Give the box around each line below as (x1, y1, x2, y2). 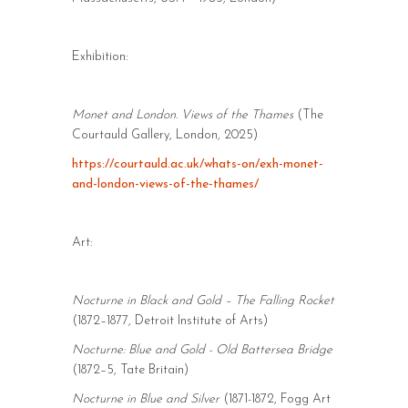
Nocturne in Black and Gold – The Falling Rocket (71, 294, 334, 308)
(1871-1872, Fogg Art (222, 393, 331, 406)
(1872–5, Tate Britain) (71, 363, 189, 377)
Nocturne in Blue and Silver (71, 393, 223, 406)
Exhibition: (71, 50, 127, 64)
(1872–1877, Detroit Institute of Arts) (71, 314, 268, 328)
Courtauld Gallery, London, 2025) (71, 128, 258, 142)
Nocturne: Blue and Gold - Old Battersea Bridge (71, 343, 332, 357)
